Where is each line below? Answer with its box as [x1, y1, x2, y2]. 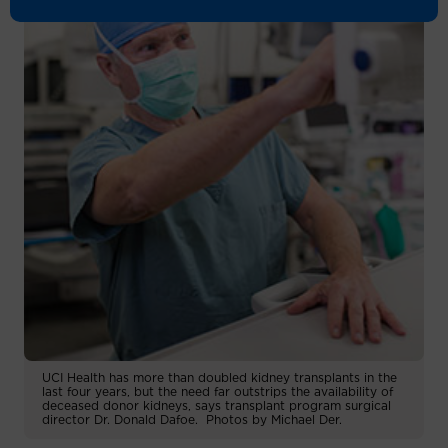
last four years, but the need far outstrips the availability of [42, 385, 393, 398]
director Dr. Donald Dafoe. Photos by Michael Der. [42, 413, 342, 426]
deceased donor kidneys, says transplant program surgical [42, 399, 391, 412]
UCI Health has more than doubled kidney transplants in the [42, 371, 397, 384]
